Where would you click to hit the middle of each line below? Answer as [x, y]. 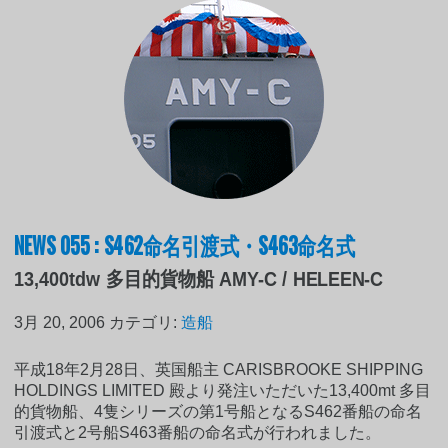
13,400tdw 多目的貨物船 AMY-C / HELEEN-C [199, 278]
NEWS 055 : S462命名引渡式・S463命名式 [185, 243]
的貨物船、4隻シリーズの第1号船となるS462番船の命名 [218, 411]
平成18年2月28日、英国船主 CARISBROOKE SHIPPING [219, 369]
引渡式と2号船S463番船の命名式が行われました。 [198, 432]
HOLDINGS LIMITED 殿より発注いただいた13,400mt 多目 [223, 390]
